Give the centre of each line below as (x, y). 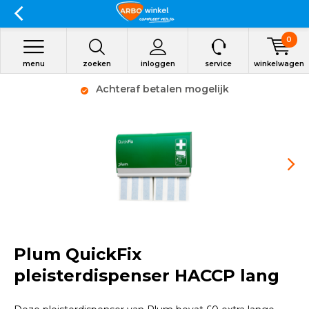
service (218, 64)
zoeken (97, 64)
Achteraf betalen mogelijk (161, 89)
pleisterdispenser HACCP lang (147, 276)
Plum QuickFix (78, 254)
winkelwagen (279, 64)
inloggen (158, 64)
